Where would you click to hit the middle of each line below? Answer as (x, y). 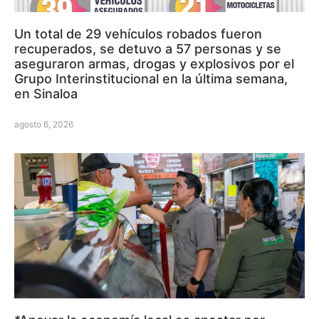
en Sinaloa (46, 94)
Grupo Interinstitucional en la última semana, (151, 79)
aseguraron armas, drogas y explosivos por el (154, 64)
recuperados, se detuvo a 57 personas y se (148, 49)
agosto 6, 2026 (44, 125)
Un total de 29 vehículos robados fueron (138, 34)
